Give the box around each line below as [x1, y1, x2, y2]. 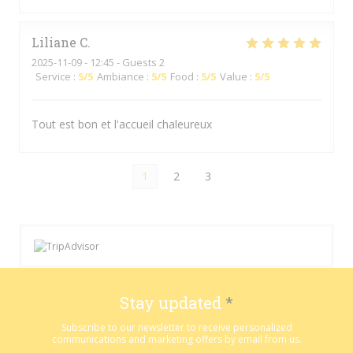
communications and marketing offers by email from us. [51, 333, 302, 347]
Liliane [32, 34, 76, 50]
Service [35, 69, 71, 84]
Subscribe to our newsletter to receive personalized [61, 321, 292, 335]
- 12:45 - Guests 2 [82, 55, 165, 69]
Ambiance [97, 69, 144, 84]
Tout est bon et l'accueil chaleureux [32, 117, 212, 132]
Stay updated [120, 292, 225, 314]
